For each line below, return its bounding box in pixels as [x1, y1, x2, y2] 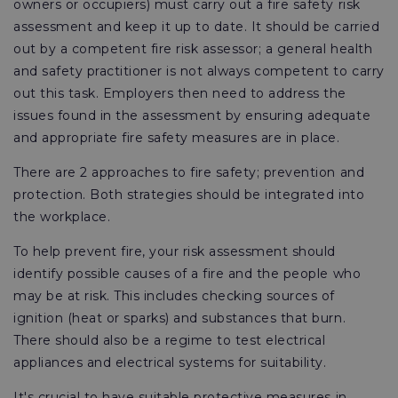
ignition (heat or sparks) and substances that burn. [13, 310, 346, 326]
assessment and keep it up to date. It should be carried [13, 19, 380, 35]
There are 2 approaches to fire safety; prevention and [13, 164, 365, 180]
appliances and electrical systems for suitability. [13, 354, 327, 370]
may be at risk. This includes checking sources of [13, 288, 335, 304]
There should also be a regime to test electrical [13, 332, 326, 348]
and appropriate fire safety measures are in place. [13, 130, 340, 146]
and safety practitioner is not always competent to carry [13, 63, 385, 79]
